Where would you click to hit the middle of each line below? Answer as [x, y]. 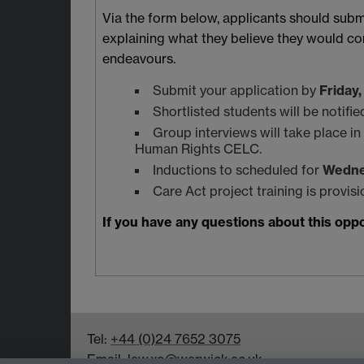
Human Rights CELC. [198, 149]
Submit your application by [236, 91]
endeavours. [139, 59]
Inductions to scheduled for [238, 170]
